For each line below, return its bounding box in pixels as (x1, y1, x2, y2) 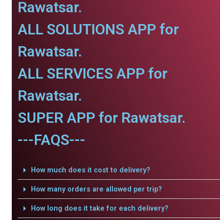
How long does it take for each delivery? (30, 204, 168, 213)
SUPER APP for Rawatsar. (18, 109, 186, 126)
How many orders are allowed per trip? (30, 185, 162, 193)
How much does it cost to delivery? (30, 165, 150, 174)
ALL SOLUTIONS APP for (18, 21, 179, 38)
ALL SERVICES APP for (18, 65, 167, 82)
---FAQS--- (18, 131, 85, 148)
